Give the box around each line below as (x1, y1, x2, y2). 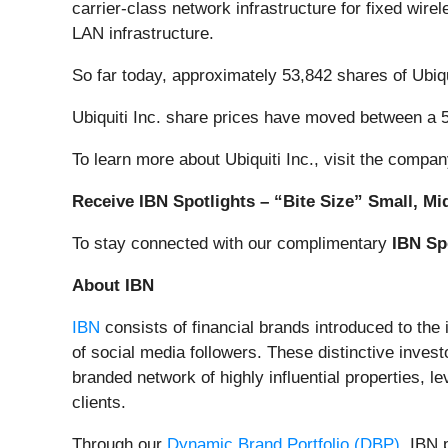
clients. (72, 393, 126, 413)
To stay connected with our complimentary (72, 234, 392, 254)
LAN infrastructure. (72, 24, 214, 44)
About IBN (72, 276, 154, 296)
